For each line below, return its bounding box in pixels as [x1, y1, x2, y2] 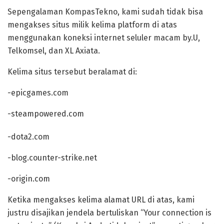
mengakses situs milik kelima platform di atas [7, 19, 177, 29]
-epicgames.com [7, 87, 68, 97]
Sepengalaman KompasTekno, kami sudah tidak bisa [7, 6, 203, 16]
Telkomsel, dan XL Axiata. [7, 45, 100, 55]
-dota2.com [7, 131, 49, 141]
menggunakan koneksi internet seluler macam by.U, [7, 32, 200, 42]
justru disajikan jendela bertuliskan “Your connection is [7, 207, 211, 217]
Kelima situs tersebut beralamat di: [7, 66, 137, 76]
